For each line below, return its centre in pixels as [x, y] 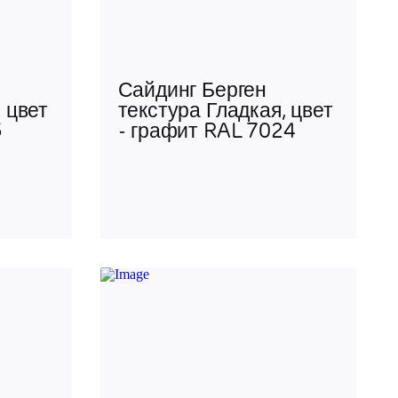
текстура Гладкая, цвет [225, 112]
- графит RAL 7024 [207, 132]
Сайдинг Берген [192, 92]
